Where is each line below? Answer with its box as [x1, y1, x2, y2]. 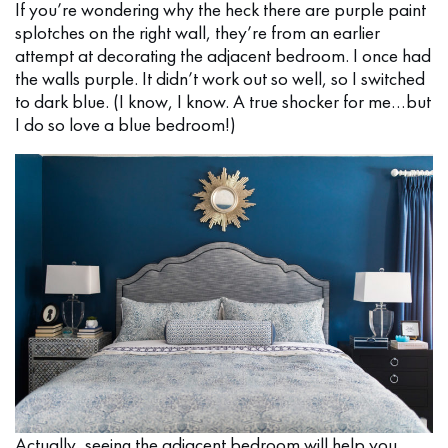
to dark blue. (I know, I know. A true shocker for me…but [15, 89, 431, 115]
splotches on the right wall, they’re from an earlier [15, 20, 380, 46]
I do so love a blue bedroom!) [15, 112, 236, 138]
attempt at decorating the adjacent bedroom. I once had [15, 43, 431, 69]
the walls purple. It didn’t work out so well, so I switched [15, 66, 425, 92]
